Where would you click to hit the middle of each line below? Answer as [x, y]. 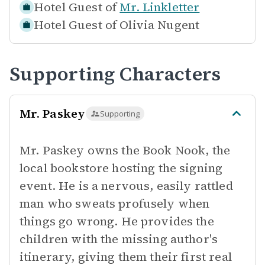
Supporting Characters [115, 74]
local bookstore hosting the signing [121, 168]
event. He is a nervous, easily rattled [126, 186]
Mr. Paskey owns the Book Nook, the [125, 150]
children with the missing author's [119, 239]
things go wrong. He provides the [117, 221]
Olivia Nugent [160, 25]
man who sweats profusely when [115, 203]
